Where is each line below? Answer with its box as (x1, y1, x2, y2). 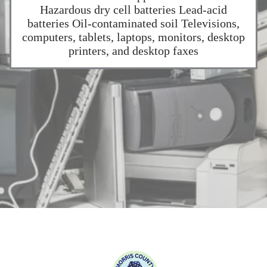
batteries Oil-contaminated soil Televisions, (27, 16, 240, 30)
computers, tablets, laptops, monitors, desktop (22, 30, 245, 44)
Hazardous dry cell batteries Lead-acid (40, 2, 227, 16)
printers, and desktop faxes (69, 44, 198, 57)
